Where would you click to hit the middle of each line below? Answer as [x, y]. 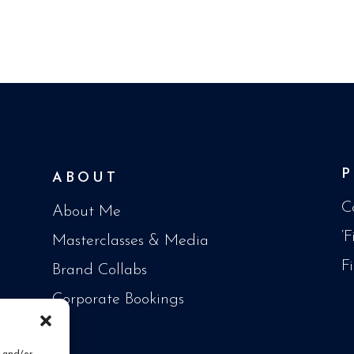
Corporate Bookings [118, 300]
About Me [86, 212]
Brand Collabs [99, 271]
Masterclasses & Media [130, 241]
